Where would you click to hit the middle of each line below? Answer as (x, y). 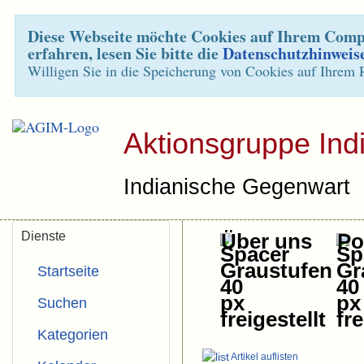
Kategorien (73, 335)
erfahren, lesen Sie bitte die (125, 53)
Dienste (43, 236)
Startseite (68, 271)
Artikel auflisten (264, 357)
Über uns (266, 241)
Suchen (62, 303)
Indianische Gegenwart (237, 187)
